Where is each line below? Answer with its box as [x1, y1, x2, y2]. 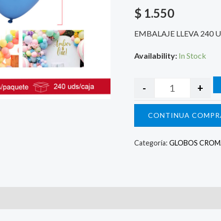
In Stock [179, 51, 206, 61]
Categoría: [134, 139, 169, 147]
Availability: [134, 51, 177, 61]
